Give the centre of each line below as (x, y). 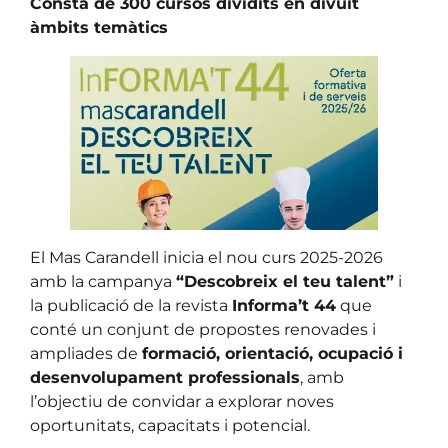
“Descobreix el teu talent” (285, 281)
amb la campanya (103, 281)
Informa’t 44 (284, 305)
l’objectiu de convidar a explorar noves (182, 401)
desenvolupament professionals (165, 377)
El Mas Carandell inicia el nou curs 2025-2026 (206, 257)
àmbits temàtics (99, 28)
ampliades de (86, 353)
